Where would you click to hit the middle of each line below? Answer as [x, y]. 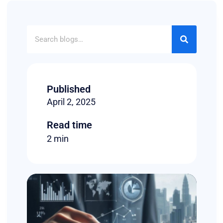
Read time [69, 125]
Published [68, 89]
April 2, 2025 [71, 102]
